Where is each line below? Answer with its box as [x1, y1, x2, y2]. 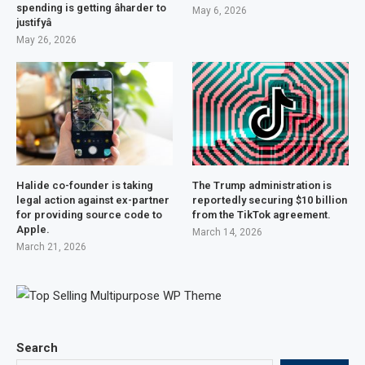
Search [16, 341, 58, 356]
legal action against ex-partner [16, 194, 169, 207]
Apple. [16, 223, 50, 236]
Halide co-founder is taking [16, 179, 153, 192]
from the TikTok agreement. [192, 209, 332, 222]
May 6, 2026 [192, 4, 248, 16]
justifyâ [16, 15, 51, 29]
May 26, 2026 [16, 33, 77, 46]
